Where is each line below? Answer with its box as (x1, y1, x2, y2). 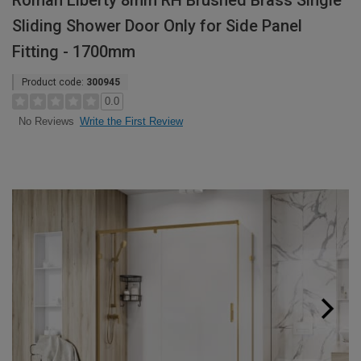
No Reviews (18, 115, 74, 128)
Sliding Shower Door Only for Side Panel (12, 16, 302, 35)
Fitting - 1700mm (12, 42, 135, 61)
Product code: (22, 77, 86, 88)
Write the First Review (80, 115, 183, 127)
